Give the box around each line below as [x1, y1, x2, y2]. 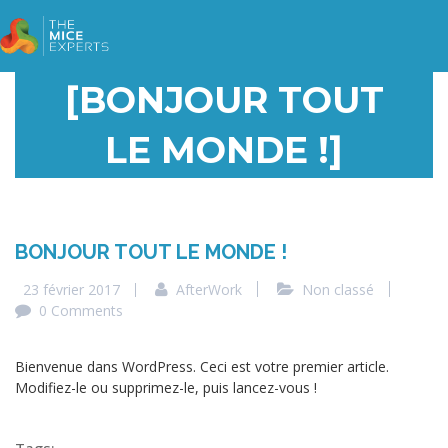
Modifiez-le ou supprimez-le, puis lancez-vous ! [15, 378, 317, 397]
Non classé [302, 280, 374, 299]
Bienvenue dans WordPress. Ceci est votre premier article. [15, 357, 389, 376]
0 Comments [39, 301, 123, 320]
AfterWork [176, 280, 242, 299]
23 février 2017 [23, 280, 120, 299]
